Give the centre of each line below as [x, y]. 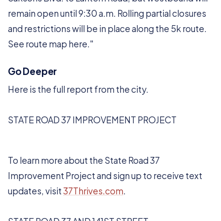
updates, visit [36, 191]
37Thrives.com [93, 191]
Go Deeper [33, 71]
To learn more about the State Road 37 [84, 160]
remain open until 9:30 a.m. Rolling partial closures [107, 13]
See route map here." [51, 44]
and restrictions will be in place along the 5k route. [107, 29]
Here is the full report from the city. [78, 89]
